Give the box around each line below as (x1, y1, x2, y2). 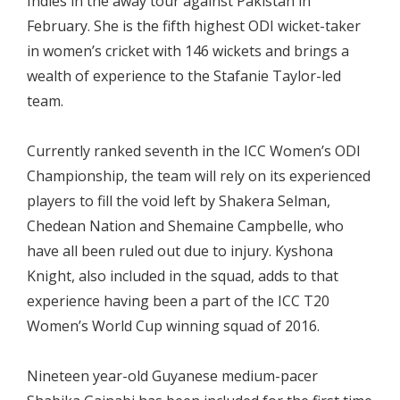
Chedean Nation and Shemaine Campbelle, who (27, 215, 344, 236)
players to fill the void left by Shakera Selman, (27, 190, 330, 211)
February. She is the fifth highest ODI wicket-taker (27, 15, 361, 36)
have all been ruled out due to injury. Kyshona (27, 240, 333, 261)
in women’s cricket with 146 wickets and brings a (27, 40, 349, 61)
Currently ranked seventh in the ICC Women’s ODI (27, 140, 361, 161)
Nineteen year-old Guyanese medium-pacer (27, 365, 318, 386)
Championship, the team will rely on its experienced (27, 165, 371, 186)
